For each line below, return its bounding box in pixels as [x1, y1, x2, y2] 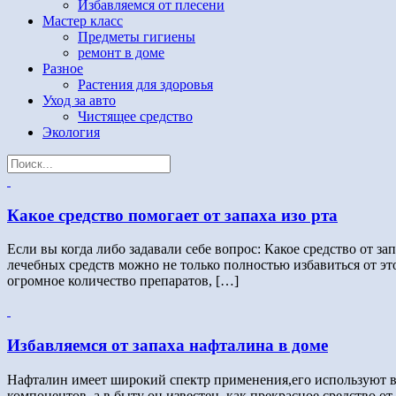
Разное [42, 60, 83, 76]
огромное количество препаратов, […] [7, 273, 239, 289]
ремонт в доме [78, 44, 164, 60]
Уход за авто [42, 92, 116, 108]
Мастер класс [42, 12, 123, 28]
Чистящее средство [78, 108, 193, 124]
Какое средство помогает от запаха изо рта [7, 205, 338, 225]
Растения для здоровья [78, 76, 213, 92]
